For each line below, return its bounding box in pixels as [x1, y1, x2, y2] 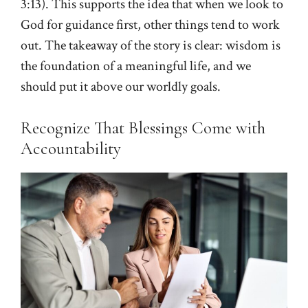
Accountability [21, 137, 121, 159]
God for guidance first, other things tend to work [21, 15, 280, 34]
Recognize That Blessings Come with [21, 117, 265, 138]
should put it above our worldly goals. [21, 77, 221, 96]
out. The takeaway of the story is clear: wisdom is [21, 36, 280, 54]
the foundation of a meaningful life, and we [21, 56, 251, 75]
